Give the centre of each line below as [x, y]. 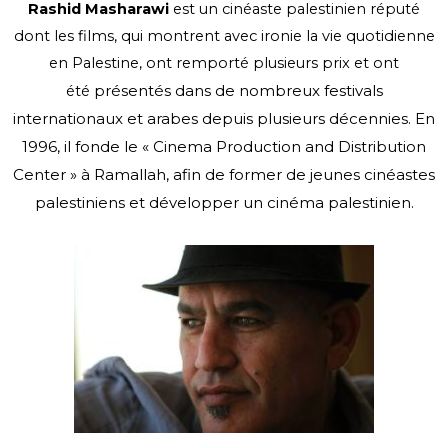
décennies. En [382, 119]
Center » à [53, 175]
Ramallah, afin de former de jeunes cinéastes [264, 175]
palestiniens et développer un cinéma [181, 203]
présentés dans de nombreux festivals [238, 91]
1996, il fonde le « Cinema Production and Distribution [224, 147]
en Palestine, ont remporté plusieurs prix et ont [224, 63]
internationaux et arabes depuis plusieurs [171, 119]
